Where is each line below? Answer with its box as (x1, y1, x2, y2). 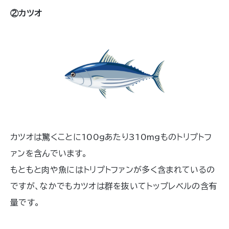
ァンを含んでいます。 (10, 149, 88, 158)
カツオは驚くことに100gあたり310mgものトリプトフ (10, 133, 212, 142)
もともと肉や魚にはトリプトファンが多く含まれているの (10, 166, 215, 174)
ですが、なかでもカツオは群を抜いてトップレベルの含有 (10, 182, 217, 191)
